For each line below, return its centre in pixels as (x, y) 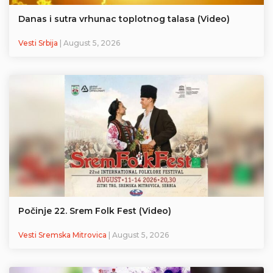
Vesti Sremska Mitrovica (63, 235)
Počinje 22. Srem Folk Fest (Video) (95, 211)
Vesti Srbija (39, 43)
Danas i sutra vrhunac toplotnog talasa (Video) (124, 19)
